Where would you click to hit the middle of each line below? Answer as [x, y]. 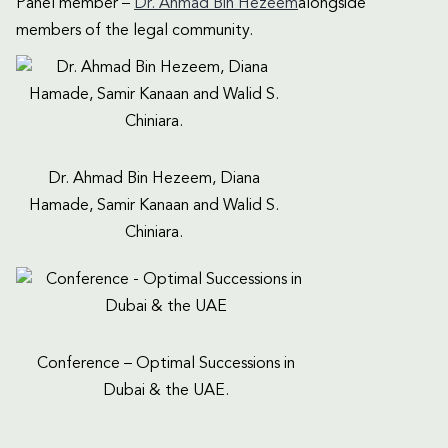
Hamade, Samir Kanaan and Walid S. [153, 205]
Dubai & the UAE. [166, 390]
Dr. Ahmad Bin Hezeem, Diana [153, 178]
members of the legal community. [134, 30]
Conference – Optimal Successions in [166, 363]
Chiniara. [153, 232]
